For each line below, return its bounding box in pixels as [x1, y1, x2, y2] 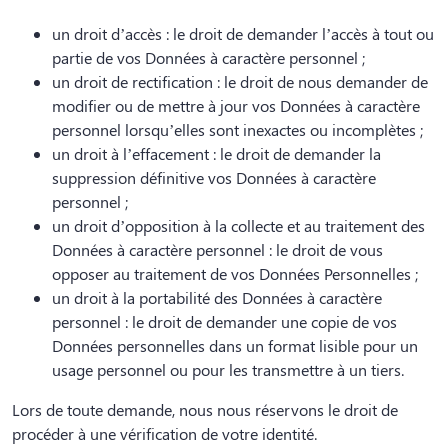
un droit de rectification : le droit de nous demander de [52, 71, 428, 93]
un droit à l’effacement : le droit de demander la [52, 143, 381, 165]
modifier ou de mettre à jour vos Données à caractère [52, 95, 420, 117]
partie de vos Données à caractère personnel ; [52, 47, 365, 69]
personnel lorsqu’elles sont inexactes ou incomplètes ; [52, 119, 423, 141]
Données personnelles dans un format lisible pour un [52, 335, 418, 357]
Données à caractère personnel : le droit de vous [52, 239, 383, 261]
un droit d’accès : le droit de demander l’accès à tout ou [52, 23, 434, 45]
